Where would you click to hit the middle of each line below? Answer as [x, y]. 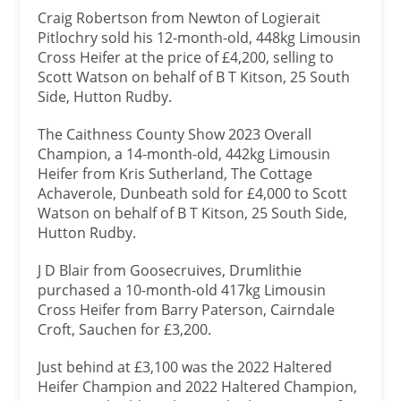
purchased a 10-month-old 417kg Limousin [182, 290]
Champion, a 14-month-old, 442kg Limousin [184, 154]
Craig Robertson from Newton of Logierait [179, 18]
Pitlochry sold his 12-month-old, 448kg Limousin [200, 38]
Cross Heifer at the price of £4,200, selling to [186, 57]
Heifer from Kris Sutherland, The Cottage [175, 174]
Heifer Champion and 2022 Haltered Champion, [198, 387]
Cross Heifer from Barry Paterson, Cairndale [187, 310]
